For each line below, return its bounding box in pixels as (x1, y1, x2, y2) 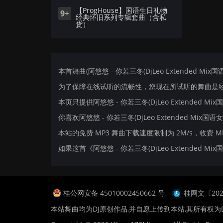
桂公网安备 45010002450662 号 (63, 188, 167, 198)
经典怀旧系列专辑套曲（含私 (76, 12, 166, 22)
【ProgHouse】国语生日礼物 (76, 5, 167, 15)
